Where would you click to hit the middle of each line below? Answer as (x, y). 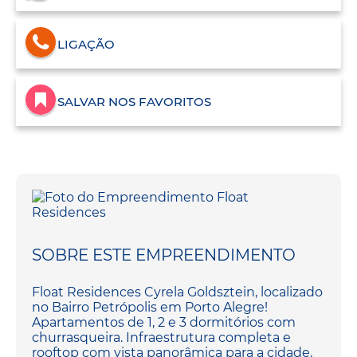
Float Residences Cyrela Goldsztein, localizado (177, 292)
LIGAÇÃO (86, 44)
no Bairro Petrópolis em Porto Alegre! (150, 307)
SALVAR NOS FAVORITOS (134, 101)
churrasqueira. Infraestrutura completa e (161, 337)
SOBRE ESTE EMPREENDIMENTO (164, 255)
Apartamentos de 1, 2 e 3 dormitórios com (164, 322)
